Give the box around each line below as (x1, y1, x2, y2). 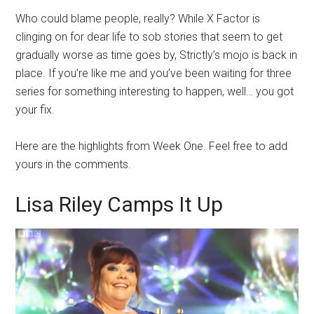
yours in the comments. (15, 157, 132, 171)
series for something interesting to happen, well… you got (15, 84, 294, 98)
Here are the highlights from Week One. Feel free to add (15, 139, 288, 153)
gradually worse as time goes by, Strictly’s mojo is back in (15, 48, 298, 62)
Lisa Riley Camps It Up (15, 191, 224, 217)
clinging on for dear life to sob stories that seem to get (15, 29, 283, 43)
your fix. (15, 102, 55, 116)
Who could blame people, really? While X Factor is (15, 11, 261, 25)
